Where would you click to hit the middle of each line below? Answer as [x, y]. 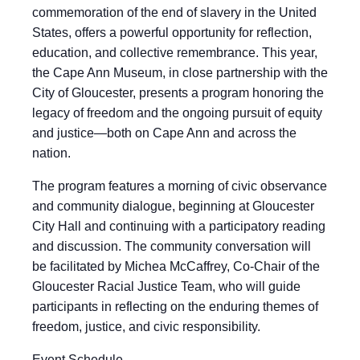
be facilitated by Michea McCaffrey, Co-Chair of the [176, 266]
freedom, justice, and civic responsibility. [146, 327]
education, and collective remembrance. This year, [175, 53]
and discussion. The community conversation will [172, 246]
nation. [51, 153]
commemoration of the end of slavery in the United [174, 12]
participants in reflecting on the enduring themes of [175, 307]
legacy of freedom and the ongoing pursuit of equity [177, 113]
